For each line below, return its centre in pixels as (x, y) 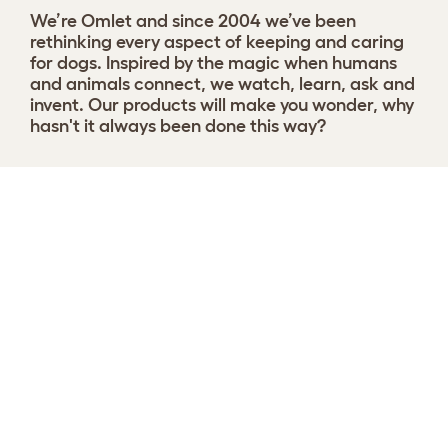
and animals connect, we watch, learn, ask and (222, 83)
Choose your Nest (94, 194)
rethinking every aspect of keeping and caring (217, 41)
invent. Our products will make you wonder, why (222, 104)
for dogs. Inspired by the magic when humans (213, 62)
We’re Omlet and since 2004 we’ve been (193, 20)
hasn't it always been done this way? (178, 125)
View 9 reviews (389, 203)
